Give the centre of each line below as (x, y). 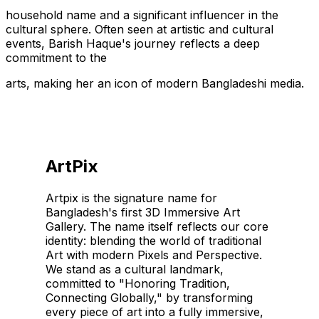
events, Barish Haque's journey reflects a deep (133, 43)
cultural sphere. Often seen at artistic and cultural (140, 29)
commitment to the (56, 57)
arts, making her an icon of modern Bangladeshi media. (155, 83)
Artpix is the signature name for (132, 198)
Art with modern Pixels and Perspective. (154, 255)
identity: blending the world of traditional (154, 240)
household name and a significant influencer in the (142, 15)
